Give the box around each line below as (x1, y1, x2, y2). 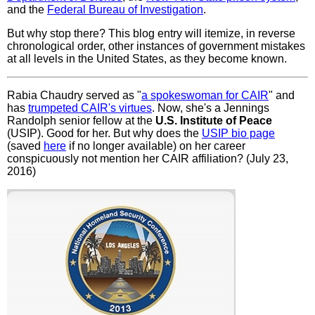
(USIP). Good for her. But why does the (7, 127, 202, 139)
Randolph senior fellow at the (7, 114, 155, 127)
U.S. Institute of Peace (155, 114, 272, 127)
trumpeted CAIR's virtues (28, 101, 152, 114)
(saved (7, 139, 44, 152)
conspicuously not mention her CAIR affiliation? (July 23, (7, 152, 288, 165)
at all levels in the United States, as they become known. (7, 52, 287, 65)
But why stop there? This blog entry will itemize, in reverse (7, 27, 295, 39)
